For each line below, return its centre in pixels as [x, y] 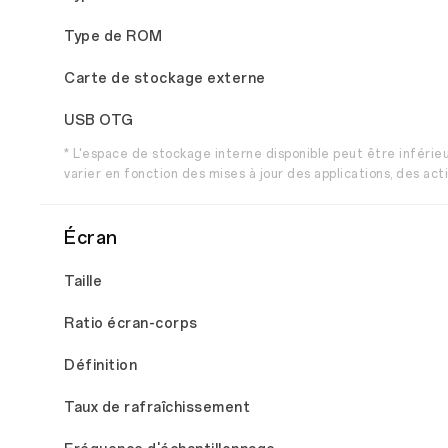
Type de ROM [113, 36]
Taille [83, 281]
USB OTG [99, 120]
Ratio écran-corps [131, 323]
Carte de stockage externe [165, 78]
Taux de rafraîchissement [157, 407]
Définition [100, 365]
